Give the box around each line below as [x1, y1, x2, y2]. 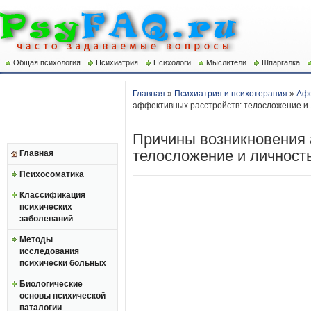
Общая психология [13, 58, 81, 67]
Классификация [19, 190, 85, 200]
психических [19, 202, 72, 212]
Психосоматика [19, 169, 84, 179]
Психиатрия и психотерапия [174, 89, 287, 99]
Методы [19, 235, 53, 244]
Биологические [19, 279, 83, 289]
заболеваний [19, 214, 73, 224]
